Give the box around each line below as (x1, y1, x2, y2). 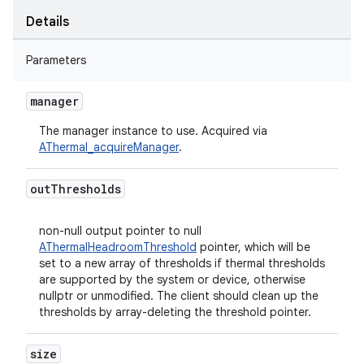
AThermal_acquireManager (39, 140, 179, 154)
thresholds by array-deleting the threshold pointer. (39, 305, 311, 319)
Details (26, 14, 69, 30)
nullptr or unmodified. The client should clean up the (39, 288, 318, 303)
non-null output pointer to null (39, 223, 201, 238)
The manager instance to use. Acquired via (39, 123, 267, 138)
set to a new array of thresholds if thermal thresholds (39, 256, 325, 271)
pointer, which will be (197, 240, 310, 254)
